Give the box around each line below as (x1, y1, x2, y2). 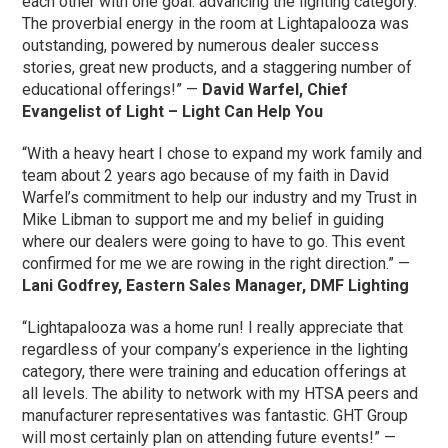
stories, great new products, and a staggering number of (22, 58, 413, 78)
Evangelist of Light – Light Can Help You (22, 102, 324, 122)
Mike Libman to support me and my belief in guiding (22, 210, 385, 230)
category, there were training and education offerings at (22, 362, 407, 382)
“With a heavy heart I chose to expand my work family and (22, 144, 423, 164)
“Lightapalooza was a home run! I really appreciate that (22, 318, 404, 338)
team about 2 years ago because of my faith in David (22, 166, 390, 186)
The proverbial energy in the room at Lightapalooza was (22, 14, 410, 34)
